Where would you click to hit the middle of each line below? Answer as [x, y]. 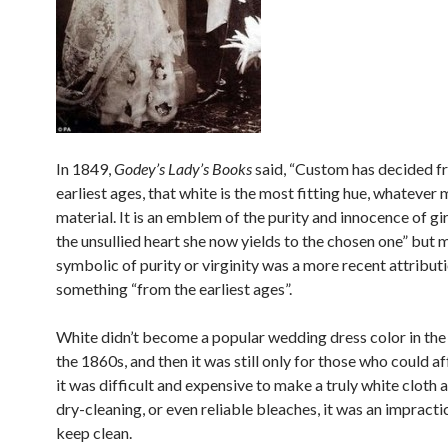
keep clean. [94, 432]
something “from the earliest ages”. [174, 288]
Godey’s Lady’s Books [183, 168]
